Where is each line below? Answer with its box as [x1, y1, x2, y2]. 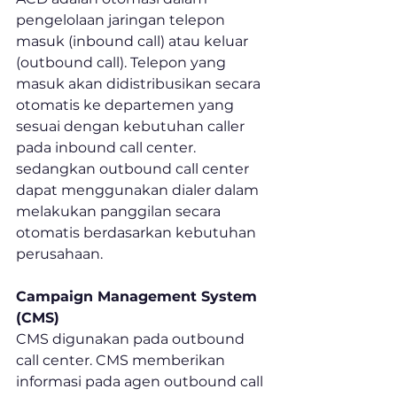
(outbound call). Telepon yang [16, 54, 230, 72]
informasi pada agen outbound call [16, 373, 267, 391]
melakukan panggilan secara [16, 203, 224, 221]
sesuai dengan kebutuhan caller [16, 118, 248, 136]
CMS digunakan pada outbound [16, 331, 248, 348]
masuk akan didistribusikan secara [16, 75, 264, 93]
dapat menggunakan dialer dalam [16, 182, 262, 199]
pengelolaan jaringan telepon [16, 12, 229, 29]
